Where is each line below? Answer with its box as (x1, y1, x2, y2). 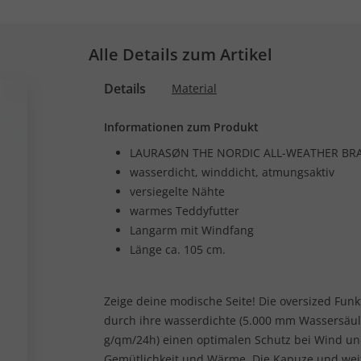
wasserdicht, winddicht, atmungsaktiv (130, 164, 334, 180)
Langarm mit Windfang (130, 222, 254, 238)
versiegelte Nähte (130, 184, 225, 199)
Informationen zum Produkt (104, 119, 259, 135)
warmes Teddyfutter (130, 203, 239, 218)
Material (172, 81, 217, 96)
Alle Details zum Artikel (89, 44, 272, 65)
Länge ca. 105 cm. (130, 242, 226, 257)
